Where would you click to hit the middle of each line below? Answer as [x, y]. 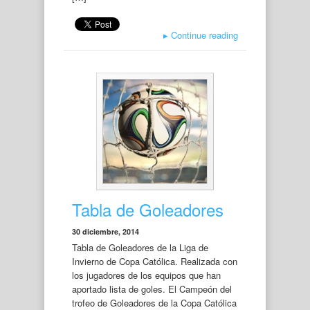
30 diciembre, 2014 [106, 231]
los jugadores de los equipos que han [146, 275]
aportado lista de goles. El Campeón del [152, 289]
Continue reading [203, 35]
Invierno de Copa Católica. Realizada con [155, 261]
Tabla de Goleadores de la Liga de [140, 247]
